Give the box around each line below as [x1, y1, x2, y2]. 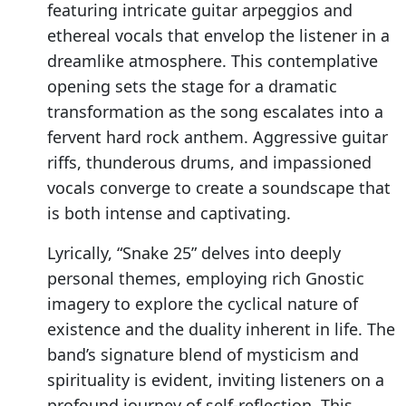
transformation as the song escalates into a [47, 101, 383, 123]
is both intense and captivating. [47, 202, 291, 225]
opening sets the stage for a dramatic [47, 75, 337, 98]
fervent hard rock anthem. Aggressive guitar [47, 126, 388, 149]
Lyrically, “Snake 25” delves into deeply [47, 242, 341, 265]
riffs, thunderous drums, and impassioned [47, 151, 372, 174]
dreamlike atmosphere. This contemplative [47, 50, 378, 72]
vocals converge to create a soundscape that [47, 177, 391, 199]
